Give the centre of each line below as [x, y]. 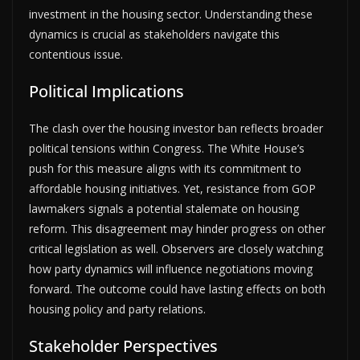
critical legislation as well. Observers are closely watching [176, 248]
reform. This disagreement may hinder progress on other [177, 228]
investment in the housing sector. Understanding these [171, 14]
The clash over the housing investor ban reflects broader [176, 128]
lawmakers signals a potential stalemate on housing [164, 208]
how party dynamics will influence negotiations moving [171, 268]
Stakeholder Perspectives [123, 346]
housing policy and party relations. [117, 309]
